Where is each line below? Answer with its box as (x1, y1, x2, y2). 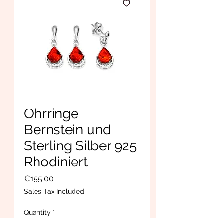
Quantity (24, 208, 51, 216)
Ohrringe (24, 105, 78, 122)
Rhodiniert (24, 153, 88, 170)
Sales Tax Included (24, 187, 84, 195)
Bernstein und (24, 121, 111, 138)
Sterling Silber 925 (24, 137, 137, 154)
